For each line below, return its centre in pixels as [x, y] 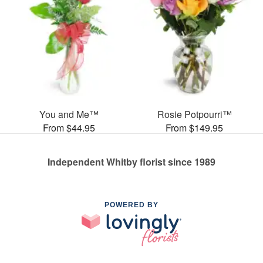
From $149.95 [194, 127]
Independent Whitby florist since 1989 [131, 161]
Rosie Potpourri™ [194, 114]
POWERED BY [131, 205]
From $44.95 [69, 127]
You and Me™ [69, 114]
